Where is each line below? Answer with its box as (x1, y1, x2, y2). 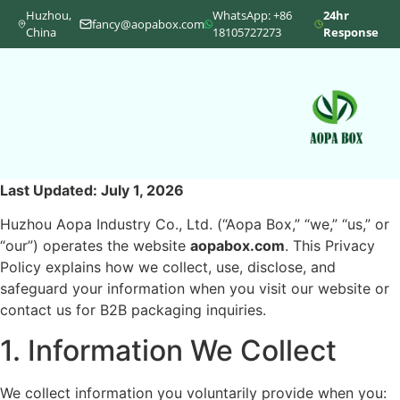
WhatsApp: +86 (212, 7, 293, 23)
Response (322, 24, 379, 40)
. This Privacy (285, 237, 375, 255)
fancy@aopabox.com (91, 15, 204, 32)
